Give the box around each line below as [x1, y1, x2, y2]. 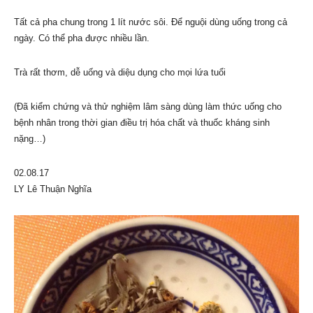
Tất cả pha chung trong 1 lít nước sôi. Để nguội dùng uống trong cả [14, 16, 287, 27]
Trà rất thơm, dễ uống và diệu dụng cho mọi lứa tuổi [14, 66, 226, 78]
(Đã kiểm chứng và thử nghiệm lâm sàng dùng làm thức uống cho [14, 101, 282, 112]
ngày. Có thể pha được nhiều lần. [14, 32, 150, 43]
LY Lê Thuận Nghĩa [14, 183, 92, 194]
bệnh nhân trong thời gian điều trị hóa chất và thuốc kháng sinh [14, 117, 270, 128]
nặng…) [14, 133, 45, 144]
